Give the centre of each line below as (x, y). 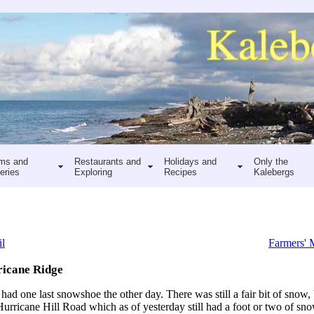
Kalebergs (274, 172)
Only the (271, 161)
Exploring (93, 172)
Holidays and (190, 161)
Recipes (180, 172)
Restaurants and (107, 161)
